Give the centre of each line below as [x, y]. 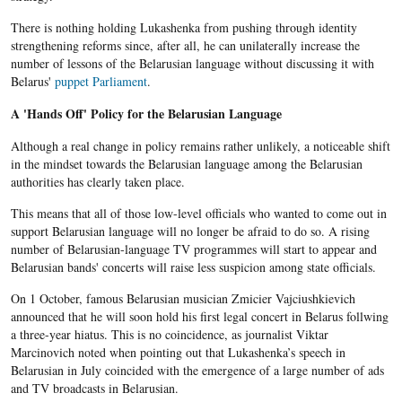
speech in [320, 353]
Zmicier [251, 299]
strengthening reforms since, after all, [107, 46]
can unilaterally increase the [287, 46]
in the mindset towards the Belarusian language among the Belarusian [186, 164]
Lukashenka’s [261, 353]
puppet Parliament [100, 82]
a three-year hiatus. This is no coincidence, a [123, 335]
